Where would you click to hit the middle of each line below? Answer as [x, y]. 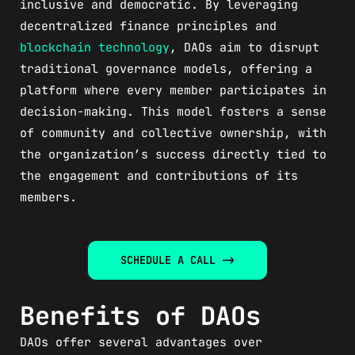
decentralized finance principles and [148, 26]
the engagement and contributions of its [159, 176]
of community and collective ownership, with [173, 133]
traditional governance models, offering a [166, 69]
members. [48, 197]
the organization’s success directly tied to [173, 154]
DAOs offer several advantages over [141, 342]
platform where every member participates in [173, 90]
